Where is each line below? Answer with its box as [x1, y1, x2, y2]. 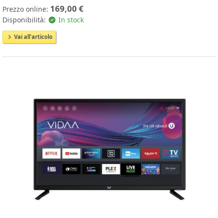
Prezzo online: [2, 4, 50, 14]
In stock [56, 15, 84, 25]
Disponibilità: [2, 15, 48, 25]
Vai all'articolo [13, 33, 53, 41]
